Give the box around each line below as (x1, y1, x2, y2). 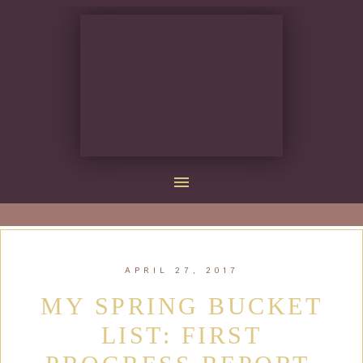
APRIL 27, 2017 (124, 265, 239, 276)
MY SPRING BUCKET (41, 293, 322, 319)
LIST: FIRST (100, 322, 263, 348)
